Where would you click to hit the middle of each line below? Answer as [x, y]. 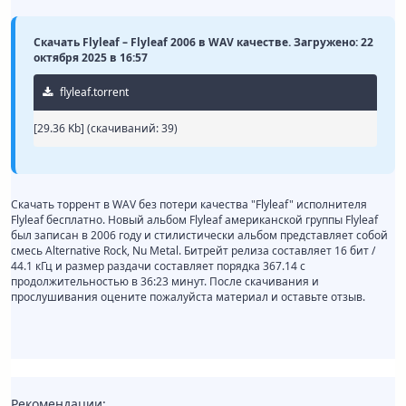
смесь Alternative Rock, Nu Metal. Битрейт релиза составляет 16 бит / [193, 251]
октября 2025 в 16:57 [91, 58]
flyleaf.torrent [93, 92]
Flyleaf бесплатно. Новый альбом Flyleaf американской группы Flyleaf [194, 220]
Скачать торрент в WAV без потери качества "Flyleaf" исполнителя [189, 205]
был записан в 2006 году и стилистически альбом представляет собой [199, 236]
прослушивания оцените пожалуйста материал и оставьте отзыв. [188, 297]
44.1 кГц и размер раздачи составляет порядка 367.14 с [158, 266]
